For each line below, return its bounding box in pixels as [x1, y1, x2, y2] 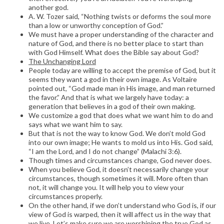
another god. [28, 2, 68, 11]
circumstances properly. [28, 191, 102, 200]
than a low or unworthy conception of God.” [28, 20, 163, 29]
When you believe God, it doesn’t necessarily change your [28, 164, 208, 173]
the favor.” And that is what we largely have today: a [28, 92, 189, 101]
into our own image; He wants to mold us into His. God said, [28, 137, 213, 146]
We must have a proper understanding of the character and [28, 29, 213, 38]
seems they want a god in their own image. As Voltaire [28, 74, 197, 83]
